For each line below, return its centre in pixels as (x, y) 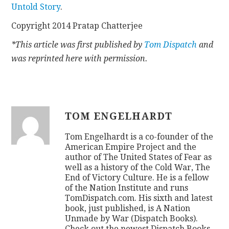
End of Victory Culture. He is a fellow (137, 177)
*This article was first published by (78, 44)
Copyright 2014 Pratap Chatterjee (77, 26)
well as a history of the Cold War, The (138, 167)
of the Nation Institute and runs (127, 188)
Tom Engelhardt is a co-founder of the (139, 136)
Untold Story (36, 7)
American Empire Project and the (131, 147)
